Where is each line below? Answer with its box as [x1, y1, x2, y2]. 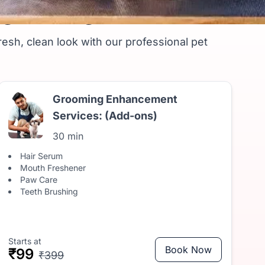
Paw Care [20, 174, 58, 185]
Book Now [164, 244, 212, 256]
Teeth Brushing [20, 186, 79, 196]
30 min [52, 130, 83, 142]
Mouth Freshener [20, 163, 86, 173]
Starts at [8, 236, 42, 246]
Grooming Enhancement [52, 93, 177, 105]
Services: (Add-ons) [52, 109, 157, 122]
